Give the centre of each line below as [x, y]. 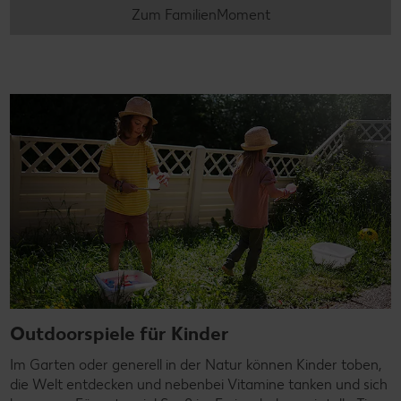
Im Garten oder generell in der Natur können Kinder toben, [196, 364]
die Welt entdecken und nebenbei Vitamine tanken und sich [199, 384]
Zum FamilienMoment [200, 15]
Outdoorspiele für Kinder [119, 333]
